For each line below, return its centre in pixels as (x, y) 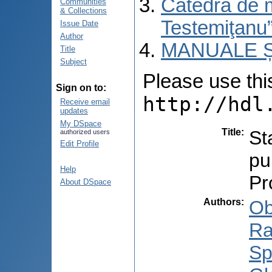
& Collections (83, 11)
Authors (222, 202)
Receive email (85, 102)
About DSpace (86, 182)
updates (74, 111)
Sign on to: (81, 88)
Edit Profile (80, 144)
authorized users (85, 132)
